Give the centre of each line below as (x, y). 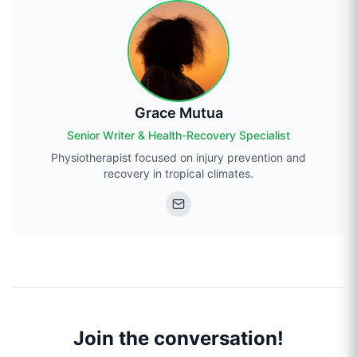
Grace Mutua (178, 113)
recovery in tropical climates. (178, 174)
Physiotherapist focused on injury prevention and (178, 158)
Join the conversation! (178, 339)
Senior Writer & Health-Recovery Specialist (178, 135)
